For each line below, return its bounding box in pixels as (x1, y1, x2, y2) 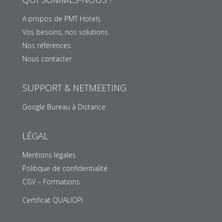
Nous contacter (22, 54, 72, 64)
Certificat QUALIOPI (22, 195, 83, 205)
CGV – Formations (22, 177, 80, 187)
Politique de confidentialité (22, 164, 108, 173)
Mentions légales (22, 150, 76, 160)
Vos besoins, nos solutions (22, 27, 108, 37)
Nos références (22, 41, 71, 51)
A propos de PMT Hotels (22, 14, 101, 24)
